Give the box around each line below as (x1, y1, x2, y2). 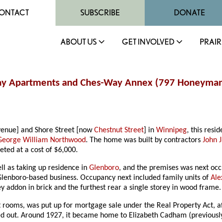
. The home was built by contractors (86, 136, 203, 145)
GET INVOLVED (122, 37, 174, 47)
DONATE (173, 8, 205, 17)
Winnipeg (156, 126, 187, 135)
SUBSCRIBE (80, 8, 120, 17)
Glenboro (89, 164, 119, 172)
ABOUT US (60, 37, 97, 47)
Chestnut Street (94, 126, 144, 135)
